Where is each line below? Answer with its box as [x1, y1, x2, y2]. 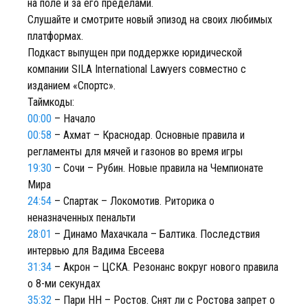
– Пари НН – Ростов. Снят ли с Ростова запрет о [52, 294, 275, 307]
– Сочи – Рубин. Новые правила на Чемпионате [52, 162, 263, 175]
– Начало [52, 112, 96, 125]
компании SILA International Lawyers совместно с [27, 63, 246, 76]
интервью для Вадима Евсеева [27, 244, 164, 257]
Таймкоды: [27, 96, 74, 109]
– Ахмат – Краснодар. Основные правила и [52, 129, 245, 142]
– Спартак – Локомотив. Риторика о [52, 195, 214, 208]
